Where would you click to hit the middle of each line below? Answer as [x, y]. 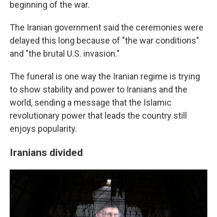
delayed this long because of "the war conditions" [104, 40]
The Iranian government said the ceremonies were [107, 27]
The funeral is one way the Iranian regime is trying [105, 76]
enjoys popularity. [43, 129]
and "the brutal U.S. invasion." [65, 54]
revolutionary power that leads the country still [98, 116]
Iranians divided [46, 152]
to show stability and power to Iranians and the [99, 89]
